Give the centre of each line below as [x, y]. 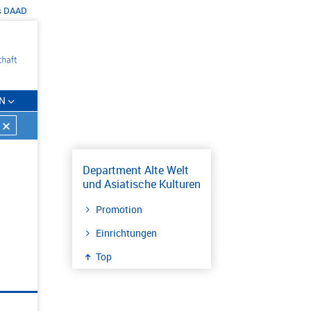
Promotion [119, 209]
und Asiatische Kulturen [142, 184]
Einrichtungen [126, 233]
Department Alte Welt [136, 170]
